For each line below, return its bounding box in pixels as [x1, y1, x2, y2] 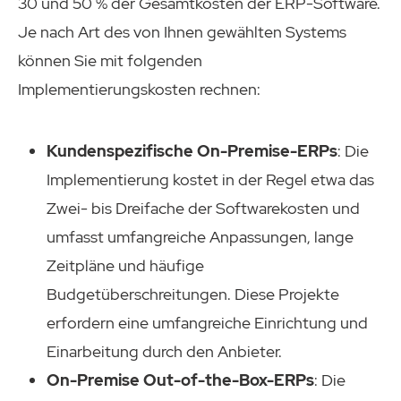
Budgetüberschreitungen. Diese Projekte [47, 284, 339, 305]
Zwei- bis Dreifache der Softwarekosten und [47, 198, 360, 219]
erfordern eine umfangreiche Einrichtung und [47, 312, 368, 334]
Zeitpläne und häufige [47, 255, 204, 277]
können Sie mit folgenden [18, 49, 202, 71]
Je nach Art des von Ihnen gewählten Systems [18, 21, 346, 42]
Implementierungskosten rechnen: [18, 78, 260, 99]
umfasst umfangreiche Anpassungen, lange [47, 226, 354, 248]
